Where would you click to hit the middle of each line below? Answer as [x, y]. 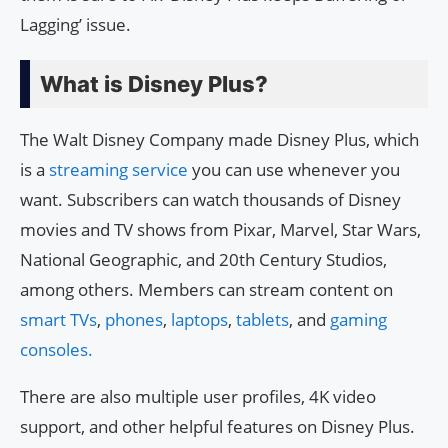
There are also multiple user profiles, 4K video [198, 396]
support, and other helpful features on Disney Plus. [217, 426]
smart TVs [58, 319]
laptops [199, 319]
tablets [262, 319]
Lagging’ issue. [75, 24]
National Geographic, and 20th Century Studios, [203, 259]
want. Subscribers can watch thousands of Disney [210, 199]
